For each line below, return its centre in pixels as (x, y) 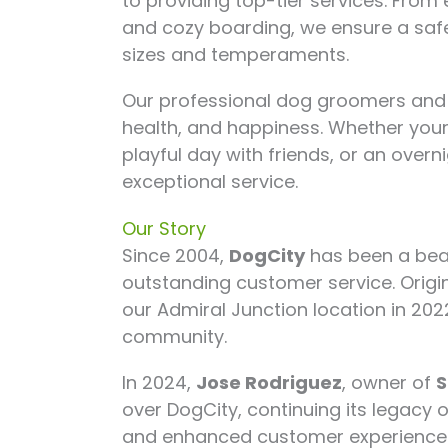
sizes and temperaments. (235, 55)
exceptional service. (210, 182)
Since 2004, (175, 256)
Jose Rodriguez (269, 382)
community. (174, 337)
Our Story (164, 229)
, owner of (389, 382)
